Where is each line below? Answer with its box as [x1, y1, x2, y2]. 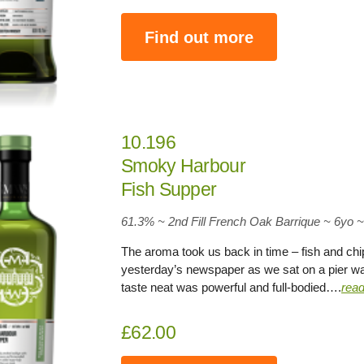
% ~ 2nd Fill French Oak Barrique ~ [144, 214, 331, 228]
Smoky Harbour [121, 154, 245, 176]
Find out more [145, 28, 254, 46]
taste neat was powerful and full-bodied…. [121, 279, 342, 294]
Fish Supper [121, 178, 217, 200]
